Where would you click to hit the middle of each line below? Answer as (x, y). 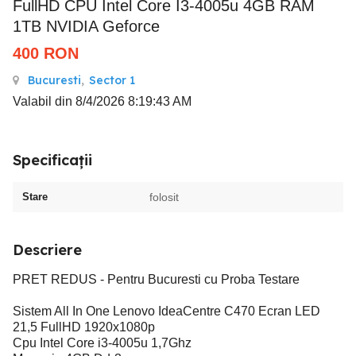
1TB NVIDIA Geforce (86, 26)
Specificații (52, 160)
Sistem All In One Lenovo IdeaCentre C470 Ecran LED (166, 311)
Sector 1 (112, 80)
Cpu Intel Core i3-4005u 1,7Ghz (102, 343)
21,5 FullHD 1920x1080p (84, 327)
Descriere (47, 250)
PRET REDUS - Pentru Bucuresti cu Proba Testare (156, 279)
